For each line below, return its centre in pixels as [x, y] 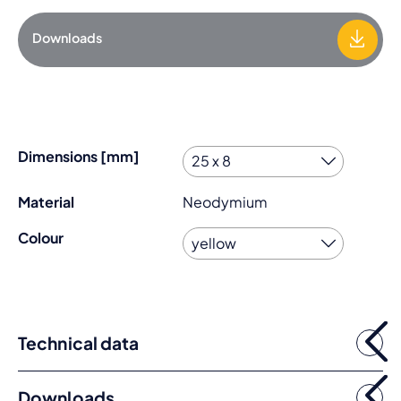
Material [46, 202]
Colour [41, 238]
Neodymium [225, 202]
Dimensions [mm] [79, 156]
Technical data [79, 343]
